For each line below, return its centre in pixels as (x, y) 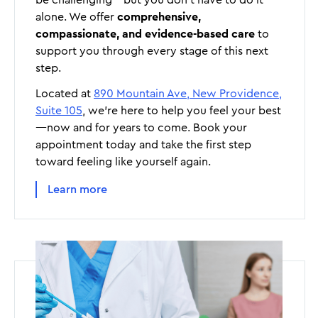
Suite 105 (59, 110)
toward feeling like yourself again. (123, 161)
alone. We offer (76, 17)
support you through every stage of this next (152, 51)
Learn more (77, 189)
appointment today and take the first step (143, 144)
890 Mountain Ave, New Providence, (188, 93)
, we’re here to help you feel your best (182, 110)
